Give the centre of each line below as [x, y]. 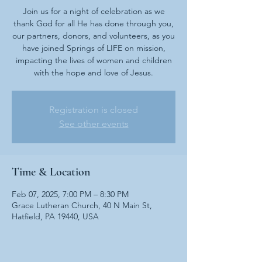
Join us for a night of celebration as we [94, 11]
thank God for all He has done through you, [94, 23]
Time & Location [51, 172]
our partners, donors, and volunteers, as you [94, 36]
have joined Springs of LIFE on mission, [94, 48]
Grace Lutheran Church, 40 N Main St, [82, 205]
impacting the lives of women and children [94, 60]
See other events [94, 124]
